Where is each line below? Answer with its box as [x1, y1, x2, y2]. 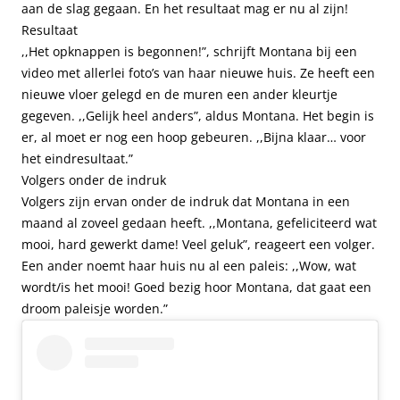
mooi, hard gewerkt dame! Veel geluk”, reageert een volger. [21, 236, 375, 253]
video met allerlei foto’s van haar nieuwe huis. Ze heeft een [21, 64, 375, 81]
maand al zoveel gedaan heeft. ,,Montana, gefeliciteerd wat [21, 214, 377, 231]
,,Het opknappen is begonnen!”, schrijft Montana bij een [21, 43, 357, 60]
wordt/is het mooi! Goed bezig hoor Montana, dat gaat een [21, 279, 371, 296]
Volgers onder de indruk [21, 171, 166, 188]
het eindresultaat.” [21, 150, 133, 167]
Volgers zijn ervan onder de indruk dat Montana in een [21, 193, 350, 210]
